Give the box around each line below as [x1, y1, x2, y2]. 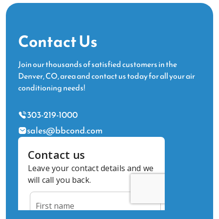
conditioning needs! [18, 82, 85, 93]
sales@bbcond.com [27, 124, 103, 137]
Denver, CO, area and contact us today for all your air [18, 70, 195, 82]
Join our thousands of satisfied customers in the [18, 58, 177, 70]
